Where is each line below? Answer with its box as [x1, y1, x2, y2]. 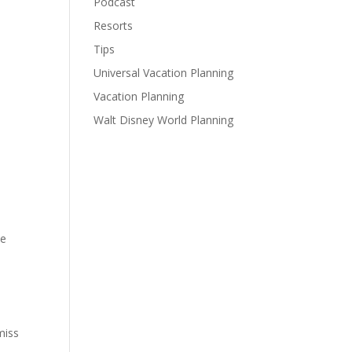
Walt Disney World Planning [93, 112, 234, 128]
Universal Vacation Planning [93, 65, 234, 81]
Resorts [93, 18, 134, 34]
